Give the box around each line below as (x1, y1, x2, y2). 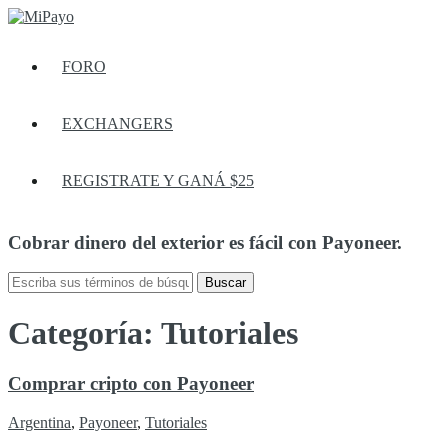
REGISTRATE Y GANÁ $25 (62, 172, 254, 189)
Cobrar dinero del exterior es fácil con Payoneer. (8, 231, 402, 253)
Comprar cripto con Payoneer (8, 373, 254, 395)
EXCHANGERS (62, 115, 173, 132)
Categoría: (8, 314, 161, 351)
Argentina (8, 414, 71, 432)
